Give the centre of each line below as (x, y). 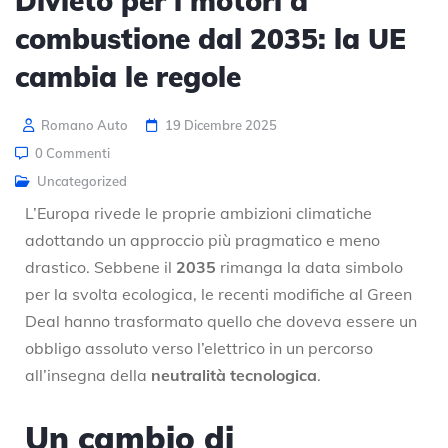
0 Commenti (72, 152)
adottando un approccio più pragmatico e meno (202, 239)
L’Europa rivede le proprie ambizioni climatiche (198, 212)
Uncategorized (82, 180)
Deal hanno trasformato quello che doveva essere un (221, 320)
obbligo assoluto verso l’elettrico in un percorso (199, 347)
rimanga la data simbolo (309, 266)
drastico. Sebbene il (100, 266)
